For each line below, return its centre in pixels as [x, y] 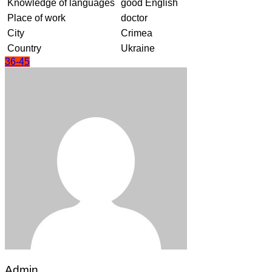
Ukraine [138, 48]
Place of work [36, 18]
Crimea [137, 33]
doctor [134, 18]
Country [24, 48]
